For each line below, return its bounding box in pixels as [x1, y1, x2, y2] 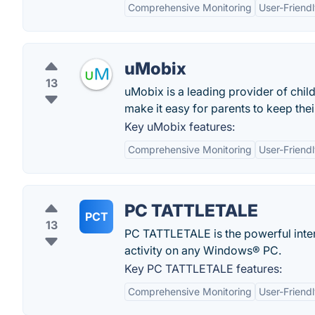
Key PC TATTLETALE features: [124, 262, 282, 276]
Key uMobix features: [124, 120, 235, 134]
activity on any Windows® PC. [124, 243, 281, 257]
